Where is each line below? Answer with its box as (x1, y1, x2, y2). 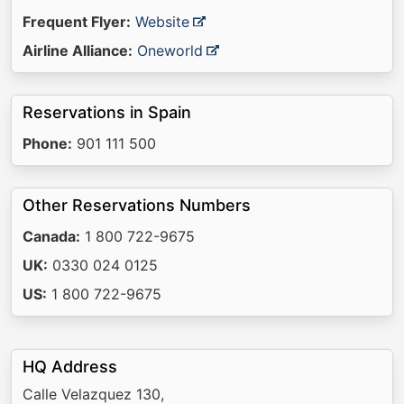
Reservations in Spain (23, 103, 191, 122)
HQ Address (23, 357, 117, 376)
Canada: (23, 227, 80, 245)
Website (135, 13, 189, 31)
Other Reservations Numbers (23, 196, 251, 215)
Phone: (23, 134, 72, 152)
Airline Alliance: (23, 41, 133, 60)
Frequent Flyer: (23, 13, 131, 31)
